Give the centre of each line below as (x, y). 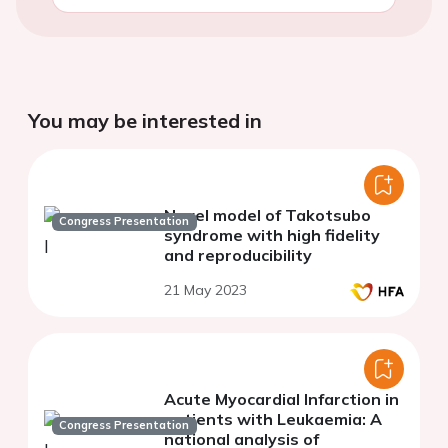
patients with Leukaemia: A (273, 418)
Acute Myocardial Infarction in (281, 398)
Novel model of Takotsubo (267, 214)
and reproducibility (238, 254)
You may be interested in (145, 120)
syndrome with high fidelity (272, 234)
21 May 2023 (205, 289)
